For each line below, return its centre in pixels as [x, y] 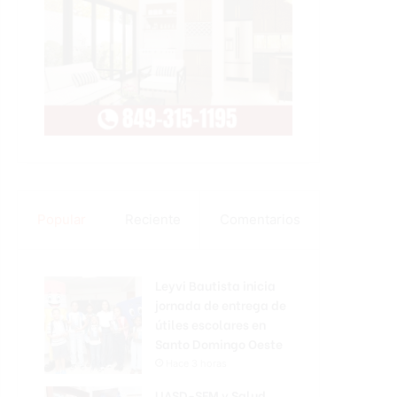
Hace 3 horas [196, 363]
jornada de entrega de [221, 304]
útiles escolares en [210, 323]
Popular [61, 219]
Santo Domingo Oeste [219, 343]
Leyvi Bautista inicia [215, 284]
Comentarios [260, 219]
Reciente [152, 219]
